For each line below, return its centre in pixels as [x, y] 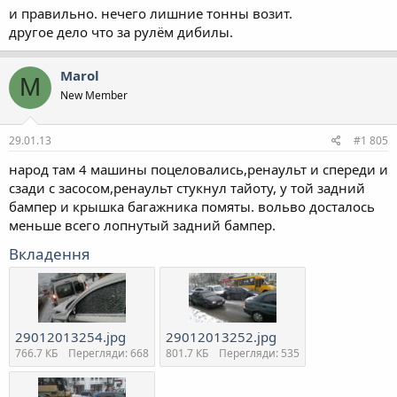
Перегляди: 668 [109, 353]
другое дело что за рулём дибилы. [121, 31]
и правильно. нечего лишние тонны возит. [151, 13]
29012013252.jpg [221, 337]
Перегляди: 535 [259, 353]
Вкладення [50, 254]
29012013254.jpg [70, 337]
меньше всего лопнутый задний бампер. [142, 225]
